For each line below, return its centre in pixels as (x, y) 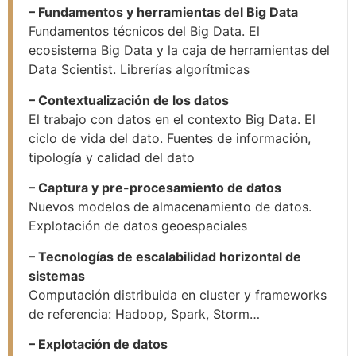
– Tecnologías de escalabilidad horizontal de (165, 256)
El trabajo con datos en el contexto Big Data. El (172, 119)
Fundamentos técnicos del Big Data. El (144, 31)
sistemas (57, 275)
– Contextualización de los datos (129, 100)
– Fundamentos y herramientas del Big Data (163, 12)
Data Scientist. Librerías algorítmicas (139, 70)
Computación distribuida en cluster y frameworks (178, 294)
